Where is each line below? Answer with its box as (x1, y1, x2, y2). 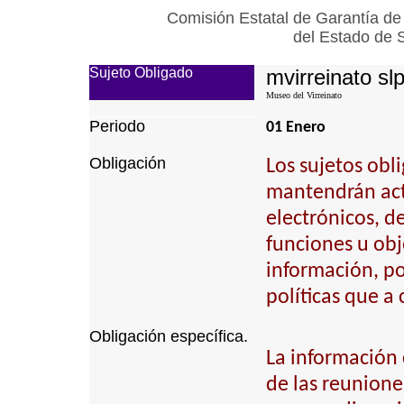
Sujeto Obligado (88, 65, 193, 80)
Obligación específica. (88, 327, 248, 345)
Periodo (88, 117, 145, 135)
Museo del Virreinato (265, 90, 342, 100)
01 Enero (265, 119, 326, 136)
